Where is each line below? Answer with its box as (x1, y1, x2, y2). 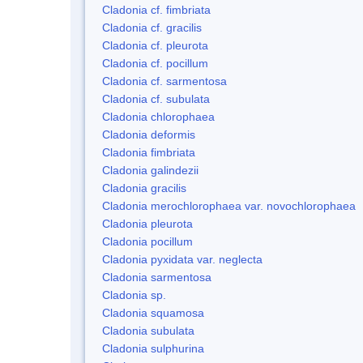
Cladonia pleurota (102, 216, 193, 230)
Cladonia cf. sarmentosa (102, 74, 227, 88)
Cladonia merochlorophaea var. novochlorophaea (102, 199, 356, 212)
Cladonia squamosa (102, 305, 204, 319)
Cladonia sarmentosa (102, 270, 211, 284)
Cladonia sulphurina (102, 341, 204, 355)
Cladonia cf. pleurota (102, 38, 208, 52)
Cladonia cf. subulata (102, 92, 210, 105)
